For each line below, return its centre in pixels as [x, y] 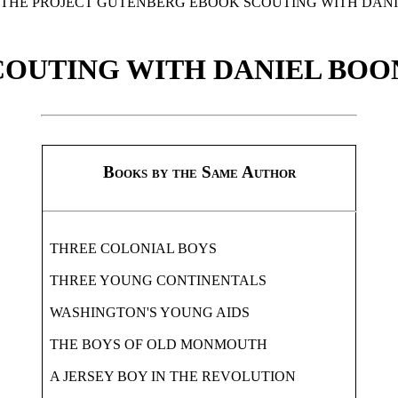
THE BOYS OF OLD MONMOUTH [155, 344]
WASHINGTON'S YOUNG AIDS [146, 312]
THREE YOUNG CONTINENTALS [155, 280]
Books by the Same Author [199, 171]
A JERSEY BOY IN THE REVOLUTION [169, 376]
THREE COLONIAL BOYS [130, 248]
